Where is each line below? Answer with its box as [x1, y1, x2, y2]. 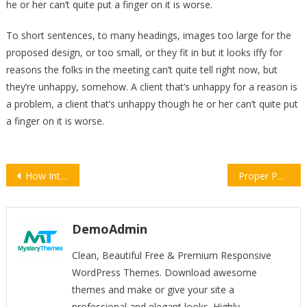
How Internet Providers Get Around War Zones [25, 169, 60, 182]
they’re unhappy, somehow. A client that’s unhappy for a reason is [5, 79, 297, 93]
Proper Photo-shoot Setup [277, 169, 285, 182]
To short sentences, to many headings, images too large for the [5, 28, 291, 42]
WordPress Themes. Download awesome [71, 265, 257, 279]
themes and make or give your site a [71, 282, 234, 296]
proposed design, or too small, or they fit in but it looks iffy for [5, 45, 282, 59]
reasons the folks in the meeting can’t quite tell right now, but [5, 62, 278, 76]
